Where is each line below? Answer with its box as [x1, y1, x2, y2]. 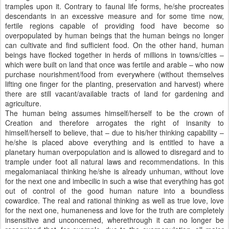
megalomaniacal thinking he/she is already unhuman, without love [5, 166, 224, 176]
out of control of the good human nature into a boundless [5, 186, 224, 196]
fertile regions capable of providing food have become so [5, 20, 224, 31]
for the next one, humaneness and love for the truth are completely [5, 205, 224, 215]
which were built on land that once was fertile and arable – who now [5, 59, 224, 70]
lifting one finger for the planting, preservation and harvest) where [5, 79, 224, 89]
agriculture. [5, 98, 41, 108]
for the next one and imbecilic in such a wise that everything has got [5, 176, 224, 186]
